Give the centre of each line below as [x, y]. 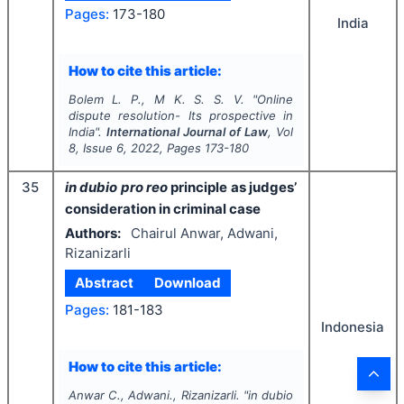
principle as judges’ [234, 188]
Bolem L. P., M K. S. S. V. [156, 100]
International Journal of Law [187, 132]
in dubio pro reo [118, 188]
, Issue [96, 148]
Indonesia [353, 327]
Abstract [105, 283]
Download [187, 283]
